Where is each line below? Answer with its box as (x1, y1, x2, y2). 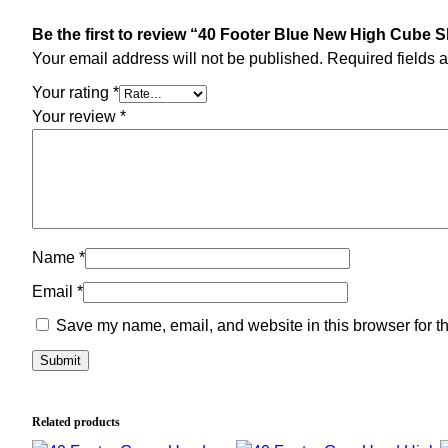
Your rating (32, 83, 113, 101)
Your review (32, 107, 120, 125)
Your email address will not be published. (32, 49, 323, 67)
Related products (32, 414, 120, 429)
